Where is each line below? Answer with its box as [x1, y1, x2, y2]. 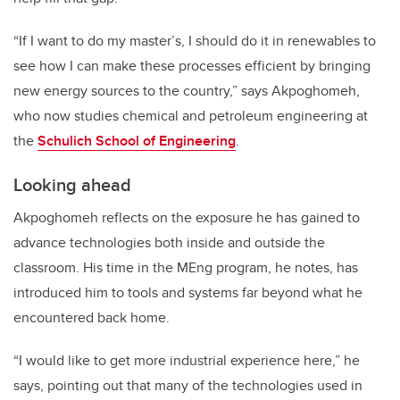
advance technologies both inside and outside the [13, 232, 325, 254]
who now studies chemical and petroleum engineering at [13, 105, 368, 127]
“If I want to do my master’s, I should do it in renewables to [13, 30, 376, 52]
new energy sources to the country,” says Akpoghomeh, [13, 80, 360, 102]
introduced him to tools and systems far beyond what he [13, 282, 362, 304]
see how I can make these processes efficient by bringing [13, 55, 371, 77]
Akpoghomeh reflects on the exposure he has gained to [13, 207, 360, 229]
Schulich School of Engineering [37, 130, 236, 152]
